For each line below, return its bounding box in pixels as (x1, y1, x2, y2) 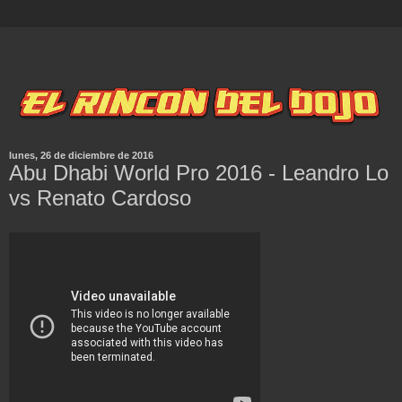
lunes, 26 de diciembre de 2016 (9, 150, 153, 162)
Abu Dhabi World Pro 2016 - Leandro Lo (9, 161, 389, 186)
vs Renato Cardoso (9, 186, 191, 211)
